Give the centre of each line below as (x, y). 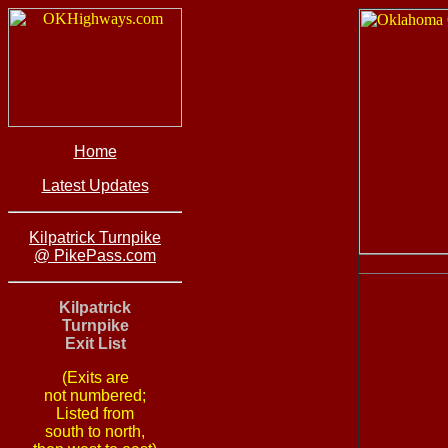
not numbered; (95, 395)
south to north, (95, 431)
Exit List (95, 343)
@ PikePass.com (95, 255)
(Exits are (95, 377)
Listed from (95, 413)
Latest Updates (95, 185)
